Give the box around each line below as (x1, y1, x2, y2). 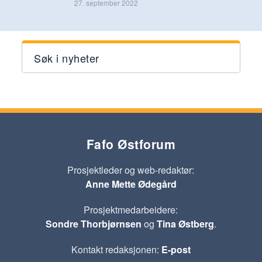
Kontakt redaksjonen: (71, 242, 161, 256)
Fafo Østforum (86, 135, 176, 153)
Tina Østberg (156, 216, 214, 230)
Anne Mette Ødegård (85, 177, 177, 191)
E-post (161, 242, 191, 256)
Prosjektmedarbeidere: (84, 202, 178, 216)
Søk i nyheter (34, 50, 99, 65)
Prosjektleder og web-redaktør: (67, 163, 195, 177)
